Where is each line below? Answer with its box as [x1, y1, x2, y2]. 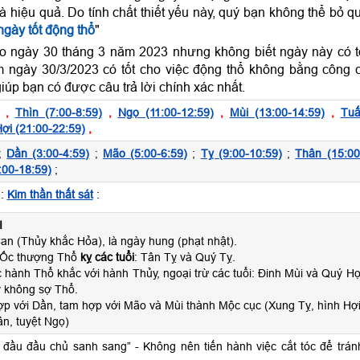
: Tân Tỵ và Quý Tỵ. [133, 251, 235, 264]
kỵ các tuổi [80, 251, 134, 264]
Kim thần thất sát [6, 188, 93, 201]
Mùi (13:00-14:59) [229, 106, 325, 119]
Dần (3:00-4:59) [6, 147, 90, 160]
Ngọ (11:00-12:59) [117, 106, 214, 119]
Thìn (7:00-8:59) [14, 106, 102, 119]
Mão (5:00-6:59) [102, 147, 188, 160]
